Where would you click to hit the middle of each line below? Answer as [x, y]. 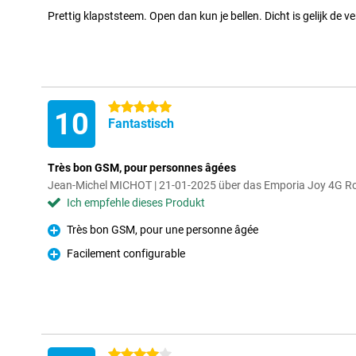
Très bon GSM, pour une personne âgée [163, 230]
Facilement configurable [126, 253]
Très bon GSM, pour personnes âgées [142, 168]
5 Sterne [128, 107]
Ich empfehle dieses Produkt [136, 203]
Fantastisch [141, 124]
